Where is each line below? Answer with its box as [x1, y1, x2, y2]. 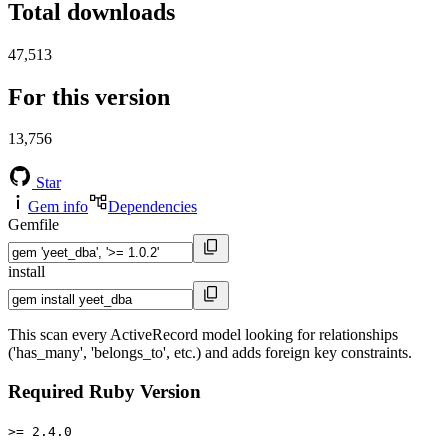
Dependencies [108, 198, 197, 216]
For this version [8, 83, 170, 110]
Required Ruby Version [8, 381, 201, 403]
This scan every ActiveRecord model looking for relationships [8, 326, 398, 344]
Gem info [28, 198, 88, 216]
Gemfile [8, 216, 59, 234]
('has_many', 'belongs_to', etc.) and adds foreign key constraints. [8, 344, 412, 362]
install [8, 263, 45, 281]
